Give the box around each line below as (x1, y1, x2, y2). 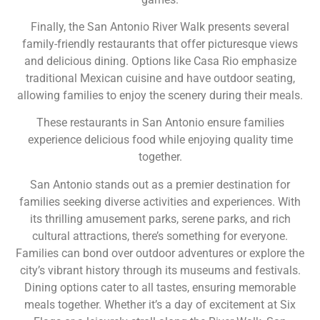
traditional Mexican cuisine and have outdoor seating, (25, 71, 295, 85)
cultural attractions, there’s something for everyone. (32, 229, 288, 243)
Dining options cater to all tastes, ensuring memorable (24, 280, 296, 294)
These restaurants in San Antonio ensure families (36, 116, 284, 130)
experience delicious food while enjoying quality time (27, 133, 293, 147)
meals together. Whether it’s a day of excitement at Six (24, 297, 296, 311)
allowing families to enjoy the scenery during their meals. (17, 88, 303, 102)
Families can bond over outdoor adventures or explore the (16, 246, 304, 260)
